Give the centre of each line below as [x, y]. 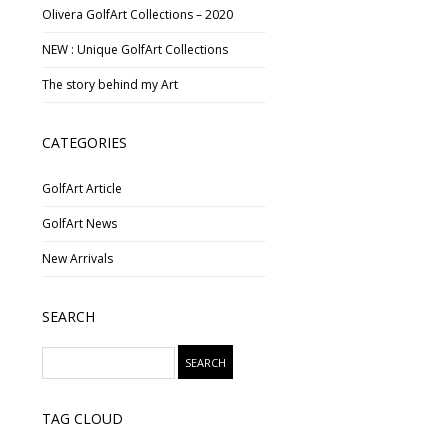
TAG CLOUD [83, 419]
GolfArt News [80, 223]
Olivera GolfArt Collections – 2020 [138, 15]
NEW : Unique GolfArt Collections [135, 50]
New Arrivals [78, 258]
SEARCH [69, 316]
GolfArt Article [82, 188]
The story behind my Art [110, 85]
